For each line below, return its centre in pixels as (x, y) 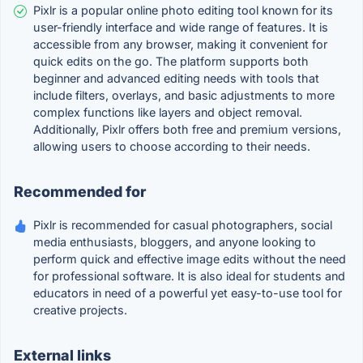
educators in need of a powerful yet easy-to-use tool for (188, 293)
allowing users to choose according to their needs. (172, 147)
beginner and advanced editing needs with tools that (176, 79)
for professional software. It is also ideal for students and (189, 276)
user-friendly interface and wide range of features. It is (181, 28)
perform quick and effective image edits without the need (190, 259)
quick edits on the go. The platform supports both (171, 62)
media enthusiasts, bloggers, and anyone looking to (175, 242)
